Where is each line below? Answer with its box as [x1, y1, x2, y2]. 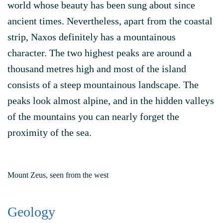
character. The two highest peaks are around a [7, 47, 192, 58]
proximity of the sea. [7, 127, 92, 138]
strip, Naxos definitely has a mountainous [7, 31, 176, 42]
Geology [7, 204, 55, 220]
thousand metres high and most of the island [7, 63, 186, 74]
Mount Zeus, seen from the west [7, 171, 109, 179]
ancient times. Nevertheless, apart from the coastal [7, 15, 213, 26]
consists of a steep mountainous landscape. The [7, 79, 199, 90]
